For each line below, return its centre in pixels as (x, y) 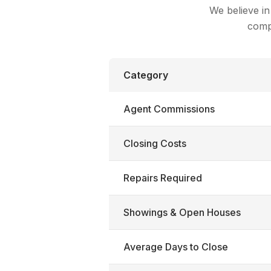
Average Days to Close (176, 247)
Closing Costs (155, 143)
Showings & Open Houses (182, 212)
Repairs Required (163, 178)
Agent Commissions (169, 109)
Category (146, 75)
